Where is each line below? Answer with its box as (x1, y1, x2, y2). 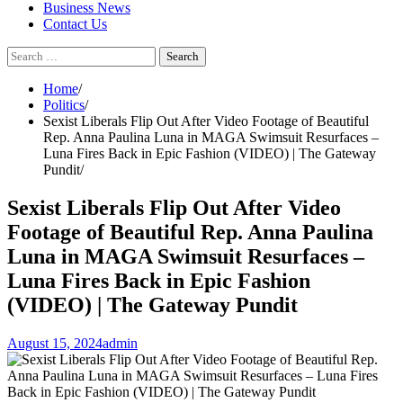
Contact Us (43, 16, 107, 31)
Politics (43, 97, 85, 112)
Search (6, 46, 45, 61)
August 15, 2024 (7, 335, 103, 351)
